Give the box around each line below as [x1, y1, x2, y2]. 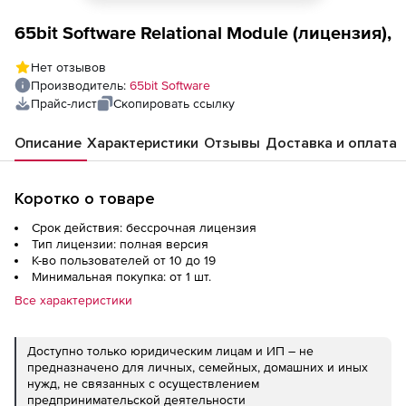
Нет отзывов [31, 60, 106, 74]
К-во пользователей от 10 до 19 [32, 253, 216, 267]
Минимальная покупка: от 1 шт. [32, 269, 211, 284]
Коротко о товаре [14, 188, 155, 208]
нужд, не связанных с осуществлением [27, 376, 259, 391]
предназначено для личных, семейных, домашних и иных [27, 360, 368, 374]
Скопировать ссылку [113, 96, 235, 111]
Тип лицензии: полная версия [32, 237, 208, 251]
